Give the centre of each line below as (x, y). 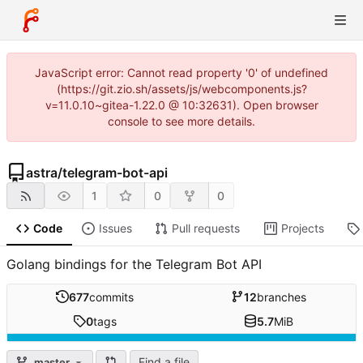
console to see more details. (181, 121)
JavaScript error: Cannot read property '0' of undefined (181, 73)
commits (111, 297)
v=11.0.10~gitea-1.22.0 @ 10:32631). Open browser (181, 105)
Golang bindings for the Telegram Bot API (134, 265)
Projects (302, 228)
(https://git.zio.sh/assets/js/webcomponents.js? (181, 89)
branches (282, 297)
